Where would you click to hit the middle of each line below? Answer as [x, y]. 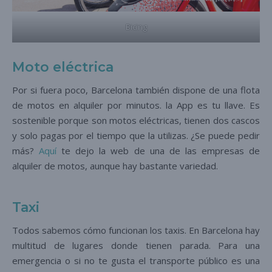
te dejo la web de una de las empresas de [158, 150]
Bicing [136, 26]
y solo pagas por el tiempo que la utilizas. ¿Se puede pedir [136, 135]
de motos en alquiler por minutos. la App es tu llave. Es [136, 105]
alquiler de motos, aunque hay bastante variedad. [115, 165]
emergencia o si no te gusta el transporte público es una [136, 260]
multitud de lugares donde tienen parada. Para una [136, 245]
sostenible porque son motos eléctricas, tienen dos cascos [136, 120]
